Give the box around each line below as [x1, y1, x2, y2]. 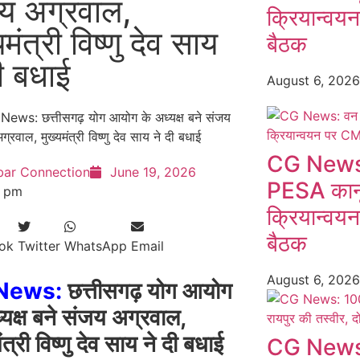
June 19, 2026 [109, 164, 196, 180]
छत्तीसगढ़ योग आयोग [61, 277, 232, 305]
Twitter [17, 238, 60, 254]
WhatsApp [63, 238, 127, 254]
